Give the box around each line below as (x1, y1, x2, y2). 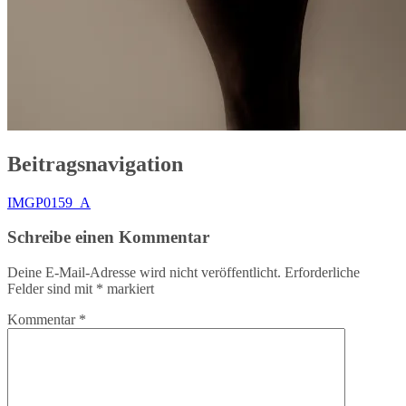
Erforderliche (285, 265, 360, 281)
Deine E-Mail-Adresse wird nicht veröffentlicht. (7, 265, 281, 281)
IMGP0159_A (7, 194, 91, 210)
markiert (103, 281, 154, 297)
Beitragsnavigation (7, 151, 183, 176)
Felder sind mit (7, 281, 96, 297)
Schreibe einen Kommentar (7, 227, 209, 247)
